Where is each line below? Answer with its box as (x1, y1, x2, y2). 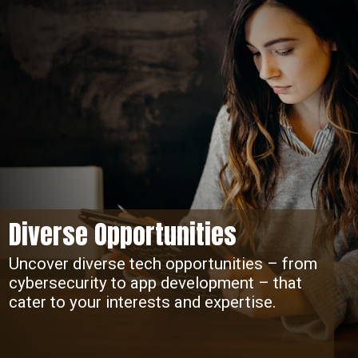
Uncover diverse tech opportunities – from (8, 254, 317, 274)
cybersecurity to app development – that (8, 273, 302, 293)
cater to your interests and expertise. (8, 292, 276, 312)
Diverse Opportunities (8, 215, 237, 255)
